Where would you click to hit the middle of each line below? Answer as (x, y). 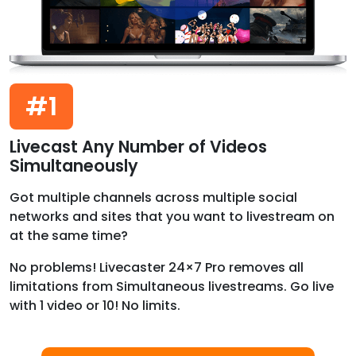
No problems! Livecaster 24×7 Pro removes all (157, 267)
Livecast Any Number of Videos (138, 146)
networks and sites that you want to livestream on (172, 216)
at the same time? (69, 235)
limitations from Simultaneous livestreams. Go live (172, 286)
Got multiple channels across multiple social (153, 197)
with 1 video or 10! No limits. (95, 305)
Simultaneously (74, 165)
